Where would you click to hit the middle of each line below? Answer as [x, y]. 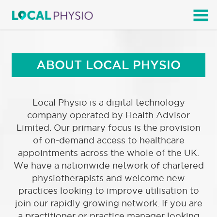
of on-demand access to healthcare [108, 140]
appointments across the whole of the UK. [108, 153]
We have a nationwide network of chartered [108, 165]
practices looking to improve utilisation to [108, 191]
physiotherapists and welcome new [108, 178]
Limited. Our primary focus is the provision [108, 128]
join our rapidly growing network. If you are [108, 203]
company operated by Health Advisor [108, 115]
